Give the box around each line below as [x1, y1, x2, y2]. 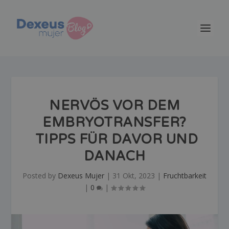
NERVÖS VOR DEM [49, 98, 180, 113]
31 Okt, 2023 [112, 171, 155, 180]
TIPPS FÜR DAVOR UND [31, 131, 198, 147]
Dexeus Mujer [58, 171, 104, 180]
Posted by [22, 171, 58, 180]
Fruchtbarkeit [163, 171, 207, 180]
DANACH [83, 148, 146, 164]
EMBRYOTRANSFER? [42, 114, 187, 130]
